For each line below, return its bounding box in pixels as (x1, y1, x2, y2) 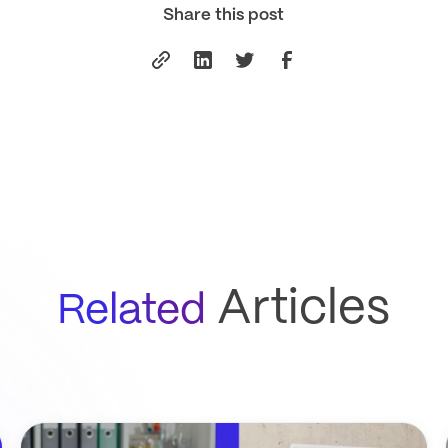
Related (57, 291, 207, 332)
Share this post (163, 7, 285, 24)
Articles (206, 287, 391, 334)
